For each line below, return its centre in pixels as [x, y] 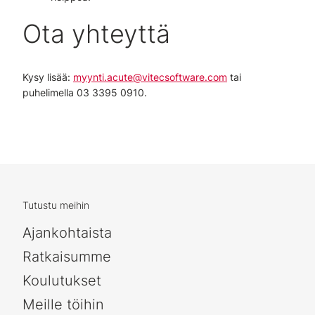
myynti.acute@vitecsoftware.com [150, 77]
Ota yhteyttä [96, 33]
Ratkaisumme [67, 256]
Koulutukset [62, 280]
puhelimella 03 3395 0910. [85, 92]
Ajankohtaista [67, 232]
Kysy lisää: [48, 77]
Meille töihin [63, 304]
